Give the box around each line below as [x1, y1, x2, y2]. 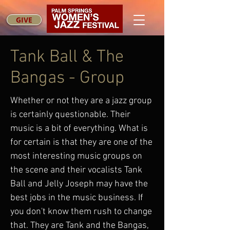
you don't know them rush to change [10, 206, 152, 217]
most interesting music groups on [10, 151, 142, 162]
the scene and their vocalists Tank [10, 165, 142, 176]
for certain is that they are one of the [10, 137, 152, 148]
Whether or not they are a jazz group [10, 95, 152, 106]
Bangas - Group [10, 68, 124, 89]
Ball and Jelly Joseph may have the [10, 179, 148, 189]
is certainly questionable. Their [10, 109, 130, 120]
